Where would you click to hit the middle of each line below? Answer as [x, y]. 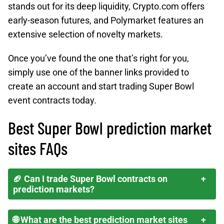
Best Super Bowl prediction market [110, 128]
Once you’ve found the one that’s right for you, [98, 58]
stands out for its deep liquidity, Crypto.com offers [106, 6]
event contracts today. [52, 100]
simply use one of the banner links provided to [98, 72]
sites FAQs [38, 148]
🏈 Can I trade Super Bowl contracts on [90, 179]
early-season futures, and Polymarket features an [106, 20]
